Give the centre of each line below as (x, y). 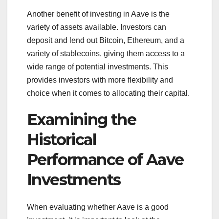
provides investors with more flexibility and (100, 80)
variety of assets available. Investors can (97, 27)
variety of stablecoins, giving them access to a (106, 53)
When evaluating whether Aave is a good (98, 207)
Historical (61, 139)
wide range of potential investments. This (98, 66)
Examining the (82, 119)
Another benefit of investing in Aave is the (98, 14)
